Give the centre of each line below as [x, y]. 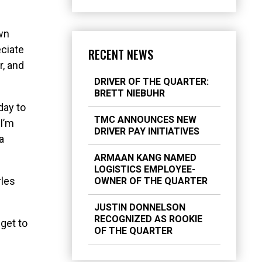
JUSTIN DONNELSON [139, 207]
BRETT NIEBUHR [129, 93]
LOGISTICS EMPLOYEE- [144, 169]
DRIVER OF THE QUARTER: [151, 81]
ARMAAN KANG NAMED [145, 157]
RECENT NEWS [120, 55]
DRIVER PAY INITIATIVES [146, 131]
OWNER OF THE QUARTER [151, 181]
